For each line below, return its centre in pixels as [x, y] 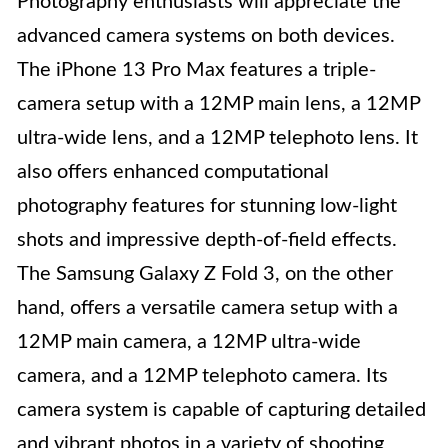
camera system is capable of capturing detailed [221, 410]
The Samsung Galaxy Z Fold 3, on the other [205, 274]
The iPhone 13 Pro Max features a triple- [196, 70]
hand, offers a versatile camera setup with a [207, 308]
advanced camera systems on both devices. [206, 36]
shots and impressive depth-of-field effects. [207, 240]
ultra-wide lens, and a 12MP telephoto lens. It [217, 138]
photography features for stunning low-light [207, 206]
